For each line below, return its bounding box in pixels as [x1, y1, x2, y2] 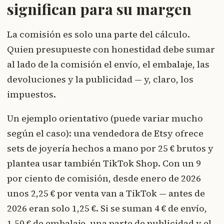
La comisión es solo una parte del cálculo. [7, 28, 190, 41]
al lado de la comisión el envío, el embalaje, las [7, 58, 209, 71]
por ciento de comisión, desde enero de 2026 [7, 172, 201, 185]
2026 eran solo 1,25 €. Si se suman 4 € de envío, [7, 202, 207, 215]
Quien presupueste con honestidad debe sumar [7, 43, 215, 56]
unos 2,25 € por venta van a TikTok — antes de [7, 187, 205, 200]
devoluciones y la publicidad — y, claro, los [7, 73, 193, 86]
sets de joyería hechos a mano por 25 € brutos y [7, 142, 213, 155]
